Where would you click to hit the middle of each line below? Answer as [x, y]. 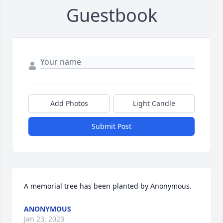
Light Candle [154, 104]
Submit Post [111, 126]
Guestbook [111, 15]
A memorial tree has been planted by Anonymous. [108, 186]
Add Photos [69, 104]
